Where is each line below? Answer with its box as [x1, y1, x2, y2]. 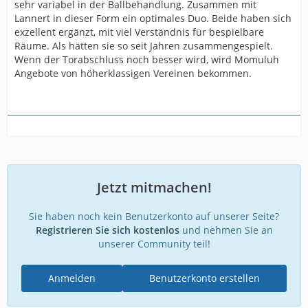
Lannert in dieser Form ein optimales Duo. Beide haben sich [14, 12, 291, 25]
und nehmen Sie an [179, 223, 273, 236]
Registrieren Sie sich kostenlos [35, 223, 179, 236]
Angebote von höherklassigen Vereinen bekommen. [14, 67, 252, 80]
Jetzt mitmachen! [96, 178, 212, 197]
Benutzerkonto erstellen [149, 272, 260, 285]
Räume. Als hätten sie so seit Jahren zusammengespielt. [14, 39, 273, 52]
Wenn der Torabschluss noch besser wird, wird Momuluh [14, 53, 279, 66]
